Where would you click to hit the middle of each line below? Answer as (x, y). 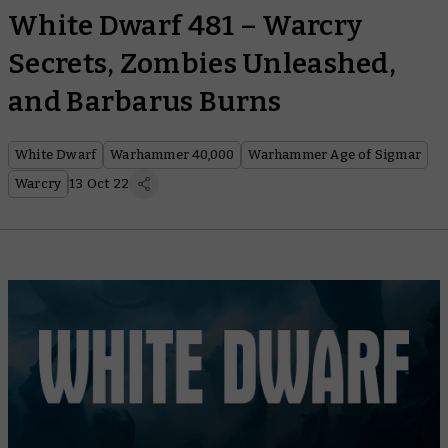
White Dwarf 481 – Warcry (185, 25)
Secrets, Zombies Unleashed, (202, 63)
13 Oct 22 (99, 183)
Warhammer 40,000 (172, 154)
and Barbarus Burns (145, 101)
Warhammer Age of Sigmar (335, 154)
